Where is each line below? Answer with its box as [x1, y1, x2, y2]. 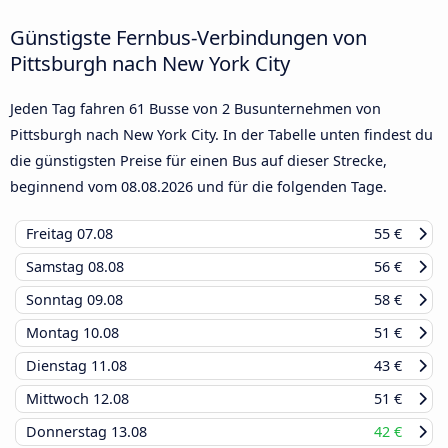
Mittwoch [26, 389, 93, 409]
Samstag [26, 257, 88, 277]
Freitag [26, 224, 77, 244]
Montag [26, 323, 83, 343]
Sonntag [26, 290, 87, 310]
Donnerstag [26, 422, 111, 442]
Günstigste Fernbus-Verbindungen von [10, 23, 367, 52]
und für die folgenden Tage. [193, 177, 387, 197]
